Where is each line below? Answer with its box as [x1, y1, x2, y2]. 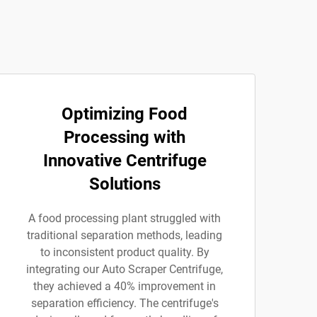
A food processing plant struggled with [28, 212, 221, 225]
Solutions [88, 174, 161, 194]
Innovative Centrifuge [42, 151, 207, 171]
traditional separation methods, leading [27, 229, 222, 242]
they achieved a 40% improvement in [33, 279, 216, 293]
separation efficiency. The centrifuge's [30, 296, 219, 310]
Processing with [64, 127, 185, 147]
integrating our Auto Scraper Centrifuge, [26, 263, 223, 276]
